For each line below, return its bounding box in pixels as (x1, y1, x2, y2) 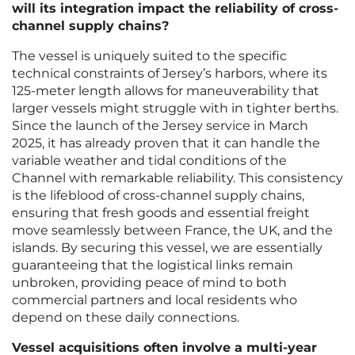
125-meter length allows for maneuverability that (12, 83, 319, 99)
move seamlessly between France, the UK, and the (12, 223, 333, 239)
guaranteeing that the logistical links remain (12, 258, 293, 273)
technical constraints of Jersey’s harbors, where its (12, 66, 327, 82)
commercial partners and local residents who (12, 292, 297, 308)
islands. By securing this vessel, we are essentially (12, 240, 323, 256)
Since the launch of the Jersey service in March (12, 118, 308, 134)
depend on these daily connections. (12, 310, 239, 326)
